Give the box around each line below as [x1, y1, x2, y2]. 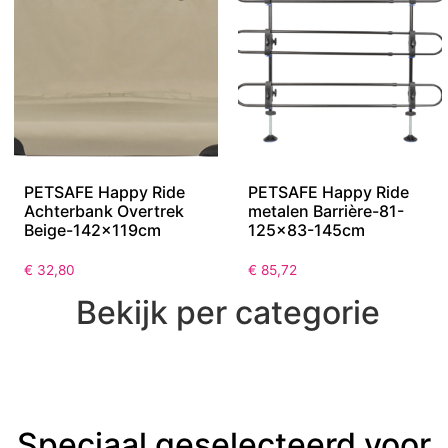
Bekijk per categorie [76, 293, 380, 333]
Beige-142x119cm [24, 220, 161, 241]
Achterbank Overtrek [24, 201, 184, 222]
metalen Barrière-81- [248, 201, 404, 222]
